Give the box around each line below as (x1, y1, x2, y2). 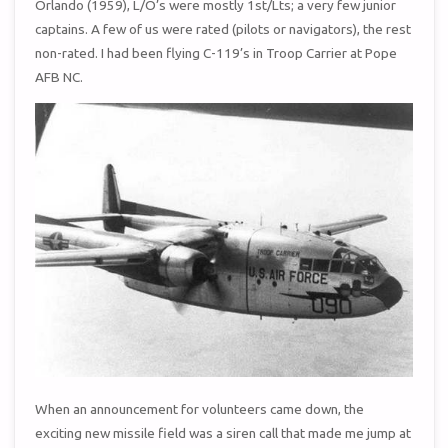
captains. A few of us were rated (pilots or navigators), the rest (35, 21, 412, 38)
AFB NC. (35, 69, 84, 86)
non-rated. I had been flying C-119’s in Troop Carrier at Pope (35, 45, 398, 62)
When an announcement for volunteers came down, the (35, 401, 365, 417)
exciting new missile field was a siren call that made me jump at (35, 425, 412, 441)
